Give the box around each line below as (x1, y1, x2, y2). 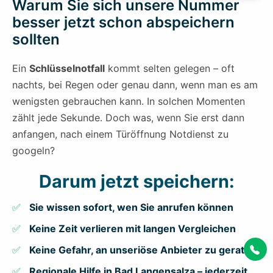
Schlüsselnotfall (29, 62, 105, 75)
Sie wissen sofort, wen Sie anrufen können (29, 201, 233, 214)
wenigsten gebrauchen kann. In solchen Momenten (12, 95, 245, 108)
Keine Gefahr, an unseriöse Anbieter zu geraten (29, 244, 257, 257)
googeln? (12, 144, 55, 157)
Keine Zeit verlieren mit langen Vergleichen (29, 222, 236, 235)
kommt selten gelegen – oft (105, 62, 235, 75)
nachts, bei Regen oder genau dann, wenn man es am (12, 79, 258, 91)
